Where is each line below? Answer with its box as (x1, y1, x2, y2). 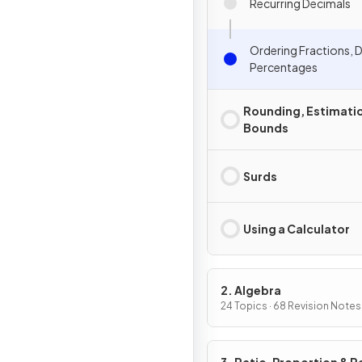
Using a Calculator (243, 221, 350, 236)
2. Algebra (221, 283, 281, 297)
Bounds (243, 120, 288, 135)
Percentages (250, 60, 318, 74)
